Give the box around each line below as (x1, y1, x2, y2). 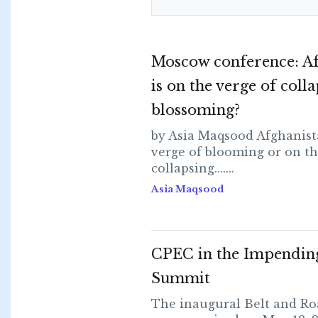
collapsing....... (150, 161, 234, 175)
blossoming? (150, 102, 240, 119)
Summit (150, 270, 210, 287)
